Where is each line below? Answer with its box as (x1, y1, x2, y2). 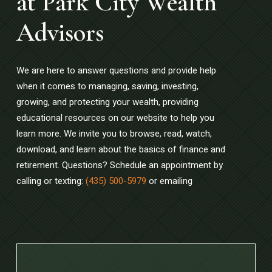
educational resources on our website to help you (16, 111, 214, 125)
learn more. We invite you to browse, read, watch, (16, 127, 212, 141)
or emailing (146, 174, 192, 188)
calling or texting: (16, 174, 86, 188)
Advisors (16, 17, 104, 49)
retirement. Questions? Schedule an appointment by (16, 158, 223, 172)
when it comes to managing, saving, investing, (16, 80, 199, 93)
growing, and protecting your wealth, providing (16, 95, 199, 109)
